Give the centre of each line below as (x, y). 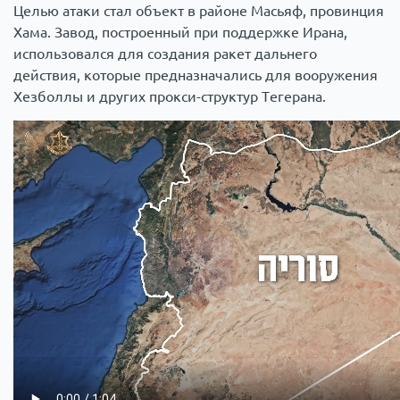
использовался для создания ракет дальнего (165, 54)
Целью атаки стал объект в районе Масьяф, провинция (199, 11)
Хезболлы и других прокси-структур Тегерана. (170, 97)
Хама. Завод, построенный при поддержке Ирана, (180, 33)
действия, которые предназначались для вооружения (196, 75)
